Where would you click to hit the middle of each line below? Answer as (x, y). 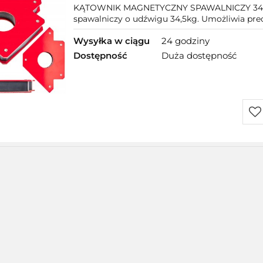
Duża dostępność (199, 56)
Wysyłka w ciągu (112, 41)
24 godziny (186, 41)
